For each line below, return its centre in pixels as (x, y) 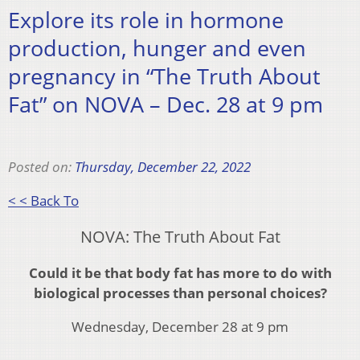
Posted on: (41, 166)
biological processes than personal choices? (180, 292)
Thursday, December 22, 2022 (163, 166)
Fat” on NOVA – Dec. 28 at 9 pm (166, 104)
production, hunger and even (157, 48)
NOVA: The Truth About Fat (180, 236)
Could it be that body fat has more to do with (180, 272)
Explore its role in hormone (146, 20)
